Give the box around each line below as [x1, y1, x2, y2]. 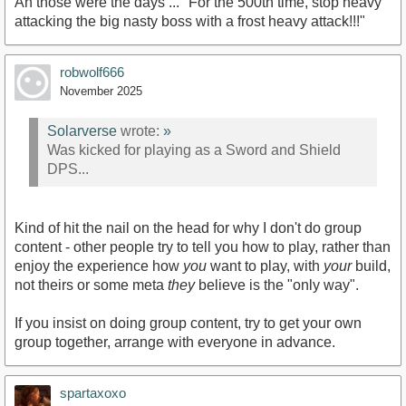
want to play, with [207, 257, 324, 274]
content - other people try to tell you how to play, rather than [14, 238, 391, 255]
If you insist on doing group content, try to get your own [14, 314, 362, 331]
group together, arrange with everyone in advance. [14, 333, 335, 350]
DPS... [47, 161, 89, 178]
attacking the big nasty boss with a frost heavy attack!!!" [14, 13, 365, 29]
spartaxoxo [60, 384, 126, 401]
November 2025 [60, 83, 142, 98]
